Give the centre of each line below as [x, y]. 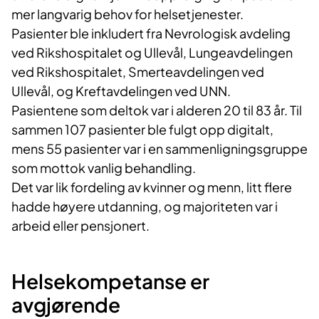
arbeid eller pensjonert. [80, 226]
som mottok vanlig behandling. [104, 168]
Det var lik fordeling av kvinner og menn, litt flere [152, 187]
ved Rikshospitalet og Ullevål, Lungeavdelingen [152, 53]
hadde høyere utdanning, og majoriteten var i [145, 206]
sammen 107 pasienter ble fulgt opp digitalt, [142, 130]
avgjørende [68, 305]
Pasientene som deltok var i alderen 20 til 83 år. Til [157, 110]
